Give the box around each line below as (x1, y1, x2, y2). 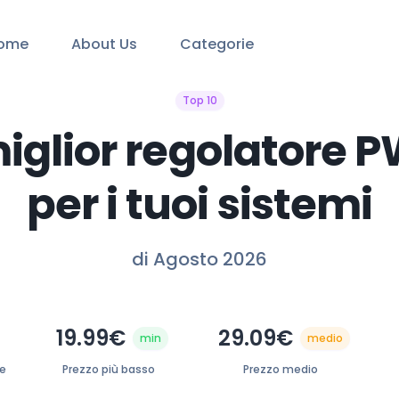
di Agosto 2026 (132, 247, 267, 272)
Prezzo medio (243, 362, 318, 377)
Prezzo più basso (62, 362, 155, 377)
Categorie (180, 34, 254, 54)
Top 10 (182, 93, 217, 108)
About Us (71, 34, 137, 54)
